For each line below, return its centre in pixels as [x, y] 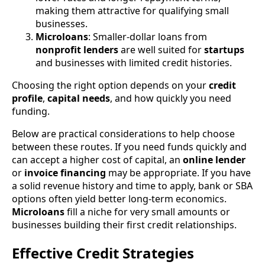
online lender [214, 159]
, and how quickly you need [171, 98]
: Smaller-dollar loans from [148, 36]
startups [224, 49]
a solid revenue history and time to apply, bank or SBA [132, 185]
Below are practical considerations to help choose [123, 133]
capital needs [79, 98]
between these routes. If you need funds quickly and [129, 146]
